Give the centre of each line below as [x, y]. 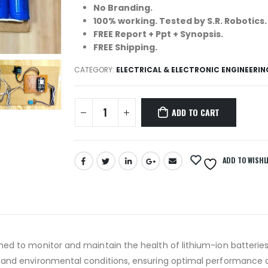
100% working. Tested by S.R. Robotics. [180, 21]
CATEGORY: [95, 70]
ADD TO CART [196, 112]
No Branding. [123, 8]
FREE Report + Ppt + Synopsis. [158, 34]
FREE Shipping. [125, 47]
